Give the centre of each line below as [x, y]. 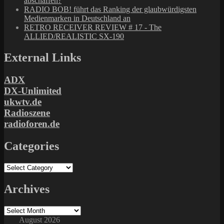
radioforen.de [32, 124]
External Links [42, 58]
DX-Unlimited [33, 91]
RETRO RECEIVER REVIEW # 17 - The [93, 27]
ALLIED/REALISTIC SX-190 [74, 36]
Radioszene [27, 113]
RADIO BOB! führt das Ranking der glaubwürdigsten [110, 9]
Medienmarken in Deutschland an [77, 18]
